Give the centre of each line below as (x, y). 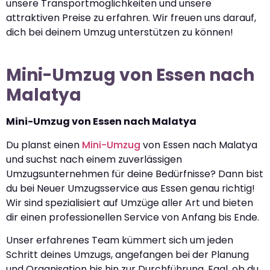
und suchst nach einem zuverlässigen (94, 159)
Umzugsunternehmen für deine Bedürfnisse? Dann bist (135, 174)
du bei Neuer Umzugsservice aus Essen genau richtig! (130, 188)
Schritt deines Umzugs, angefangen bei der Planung (127, 255)
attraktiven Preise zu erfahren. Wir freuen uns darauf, (131, 18)
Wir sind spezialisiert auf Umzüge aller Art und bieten (130, 202)
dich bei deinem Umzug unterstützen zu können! (120, 33)
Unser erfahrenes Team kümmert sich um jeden (120, 240)
